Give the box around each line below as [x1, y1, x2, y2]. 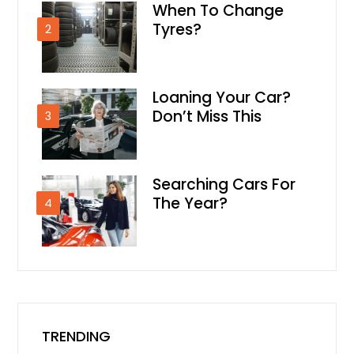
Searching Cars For [153, 174, 296, 195]
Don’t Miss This [153, 106, 262, 127]
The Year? [153, 193, 228, 214]
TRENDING [42, 326, 111, 346]
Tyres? [153, 19, 202, 40]
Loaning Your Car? [153, 87, 292, 108]
